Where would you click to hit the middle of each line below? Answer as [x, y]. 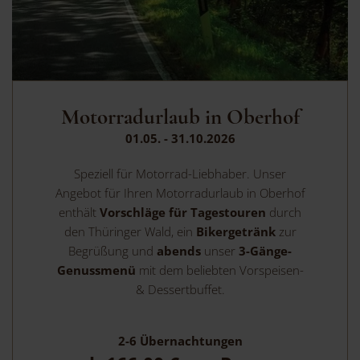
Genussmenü [98, 270]
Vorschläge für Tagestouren [183, 213]
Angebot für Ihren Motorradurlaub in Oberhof [180, 193]
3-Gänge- [264, 251]
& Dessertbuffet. [180, 290]
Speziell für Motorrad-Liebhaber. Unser [180, 174]
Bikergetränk [235, 232]
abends [180, 251]
